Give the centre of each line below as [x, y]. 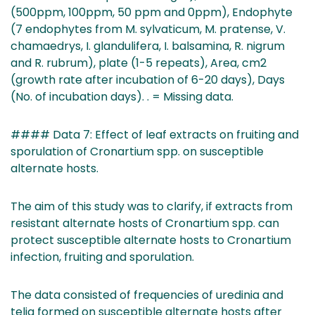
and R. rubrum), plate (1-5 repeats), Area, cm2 [139, 63]
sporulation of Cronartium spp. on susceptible [137, 151]
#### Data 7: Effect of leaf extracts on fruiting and [155, 134]
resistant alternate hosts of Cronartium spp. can [145, 223]
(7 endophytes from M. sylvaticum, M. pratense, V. [148, 29]
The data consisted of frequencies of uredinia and [147, 295]
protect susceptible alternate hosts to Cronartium [151, 240]
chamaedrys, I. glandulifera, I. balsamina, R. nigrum [148, 46]
